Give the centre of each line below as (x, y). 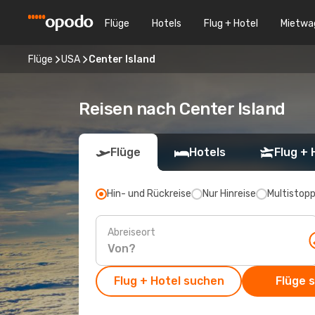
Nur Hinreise (229, 194)
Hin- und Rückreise (149, 194)
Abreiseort (131, 232)
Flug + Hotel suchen (169, 281)
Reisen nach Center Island (182, 109)
